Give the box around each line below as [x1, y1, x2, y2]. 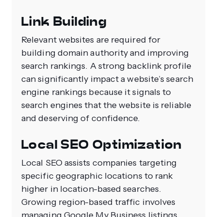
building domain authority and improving [21, 47, 189, 58]
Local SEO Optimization [21, 136, 182, 153]
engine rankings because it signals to [21, 86, 171, 97]
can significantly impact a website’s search [21, 73, 193, 84]
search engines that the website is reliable [21, 99, 191, 110]
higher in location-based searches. [21, 183, 164, 194]
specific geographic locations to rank [21, 170, 173, 181]
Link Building [21, 13, 107, 30]
